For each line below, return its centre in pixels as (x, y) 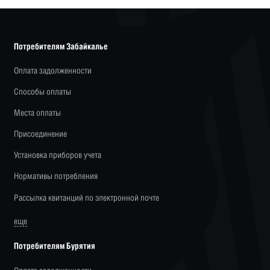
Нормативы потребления (56, 176)
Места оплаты (38, 113)
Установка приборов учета (58, 155)
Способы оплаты (43, 92)
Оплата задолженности (53, 70)
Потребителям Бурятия (55, 246)
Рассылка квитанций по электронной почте (87, 197)
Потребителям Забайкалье (61, 46)
